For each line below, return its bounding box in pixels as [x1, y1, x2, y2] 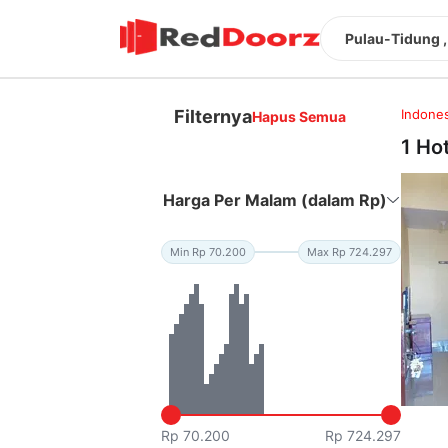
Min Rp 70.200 [170, 244, 247, 259]
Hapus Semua [252, 107, 347, 125]
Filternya [174, 105, 253, 127]
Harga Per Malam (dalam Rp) [163, 189, 388, 210]
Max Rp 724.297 [307, 244, 393, 259]
